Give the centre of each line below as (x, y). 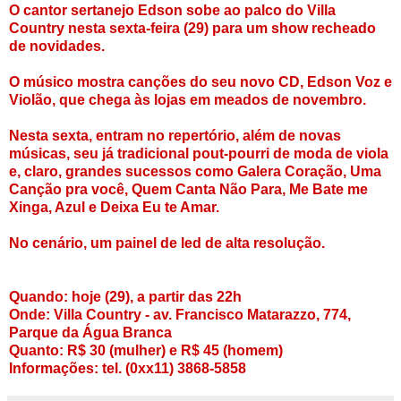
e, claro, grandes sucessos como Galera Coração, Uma (195, 171)
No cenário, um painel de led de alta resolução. (167, 243)
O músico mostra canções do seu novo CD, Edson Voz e (200, 81)
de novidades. (57, 46)
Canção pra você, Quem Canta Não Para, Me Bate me (188, 189)
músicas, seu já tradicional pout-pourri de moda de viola (199, 153)
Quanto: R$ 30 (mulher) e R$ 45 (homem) (146, 350)
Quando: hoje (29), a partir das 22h (125, 296)
